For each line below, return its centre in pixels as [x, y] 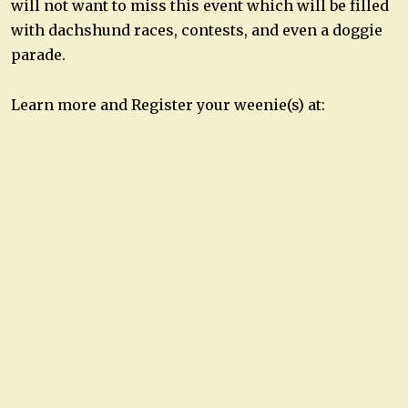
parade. [38, 54]
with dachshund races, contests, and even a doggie [197, 30]
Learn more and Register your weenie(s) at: [168, 105]
